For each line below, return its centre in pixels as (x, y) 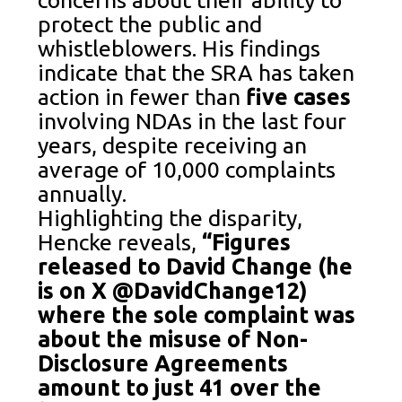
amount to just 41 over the (180, 387)
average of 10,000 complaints (187, 169)
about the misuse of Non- (173, 339)
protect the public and (150, 24)
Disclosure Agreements (163, 363)
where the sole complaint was (197, 315)
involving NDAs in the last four (192, 121)
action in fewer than (142, 96)
